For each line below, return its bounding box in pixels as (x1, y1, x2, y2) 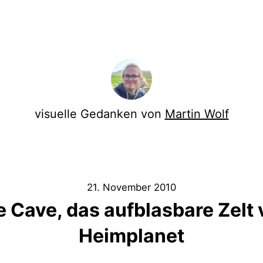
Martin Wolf (164, 107, 229, 121)
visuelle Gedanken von (34, 107, 165, 121)
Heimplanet (79, 224, 184, 247)
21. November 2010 (87, 181, 176, 193)
